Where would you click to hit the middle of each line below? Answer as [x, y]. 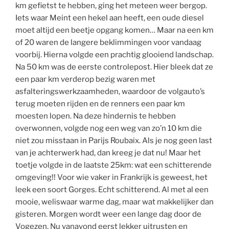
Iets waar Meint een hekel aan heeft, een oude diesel [110, 18]
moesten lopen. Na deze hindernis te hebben [96, 116]
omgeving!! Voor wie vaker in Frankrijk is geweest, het [111, 178]
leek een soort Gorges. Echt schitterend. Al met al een [112, 190]
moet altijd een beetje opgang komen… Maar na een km [114, 30]
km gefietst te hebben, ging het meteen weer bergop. [111, 6]
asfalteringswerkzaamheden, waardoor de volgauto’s [110, 92]
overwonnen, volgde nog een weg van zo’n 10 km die [109, 129]
